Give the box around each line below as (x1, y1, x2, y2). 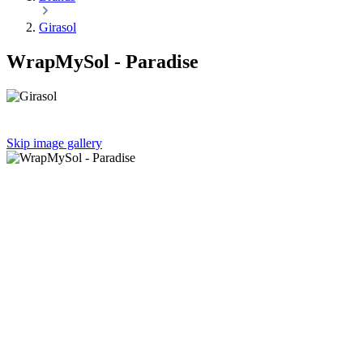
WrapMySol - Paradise (6, 50, 199, 72)
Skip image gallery (6, 135, 102, 150)
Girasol (39, 20, 76, 34)
